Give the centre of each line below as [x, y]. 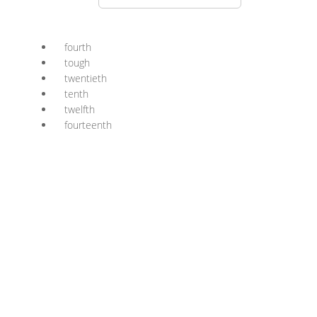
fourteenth [88, 125]
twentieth [86, 78]
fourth [78, 47]
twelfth [80, 109]
